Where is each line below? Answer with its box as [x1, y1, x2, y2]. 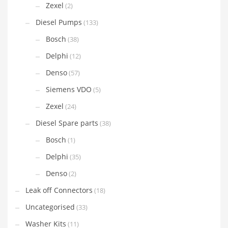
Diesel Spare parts [36, 118, 98, 128]
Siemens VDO [46, 84, 92, 95]
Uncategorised [25, 202, 75, 212]
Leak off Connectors [25, 185, 93, 195]
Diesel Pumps [36, 17, 82, 27]
